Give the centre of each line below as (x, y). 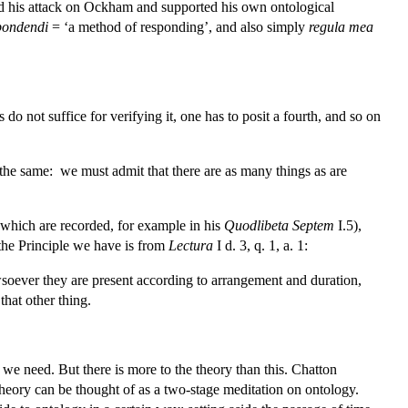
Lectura (191, 245)
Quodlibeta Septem (279, 225)
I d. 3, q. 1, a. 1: (260, 245)
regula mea (341, 26)
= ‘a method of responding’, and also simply (178, 26)
